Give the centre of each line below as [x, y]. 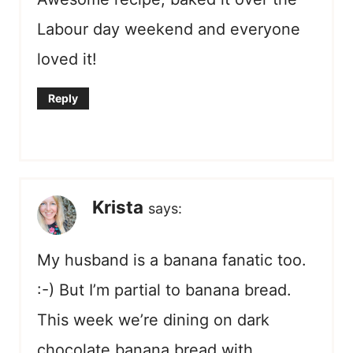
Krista [118, 206]
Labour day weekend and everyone [169, 29]
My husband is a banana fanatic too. [172, 260]
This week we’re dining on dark [153, 320]
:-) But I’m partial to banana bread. [164, 290]
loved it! [67, 59]
